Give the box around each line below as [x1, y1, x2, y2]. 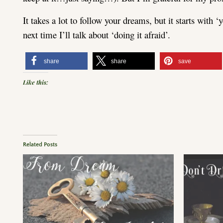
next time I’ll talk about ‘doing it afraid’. [23, 28, 171, 41]
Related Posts [23, 141, 58, 148]
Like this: [23, 78, 49, 86]
